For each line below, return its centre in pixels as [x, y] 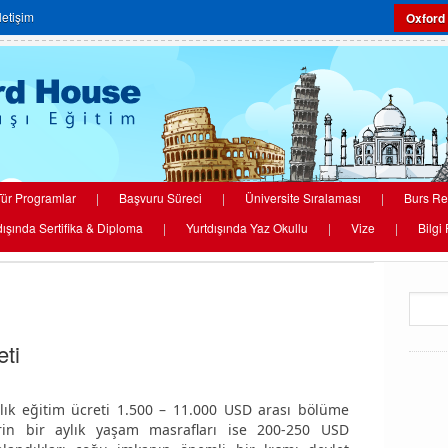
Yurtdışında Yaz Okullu [247, 227]
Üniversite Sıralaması [303, 197]
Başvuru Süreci [160, 197]
